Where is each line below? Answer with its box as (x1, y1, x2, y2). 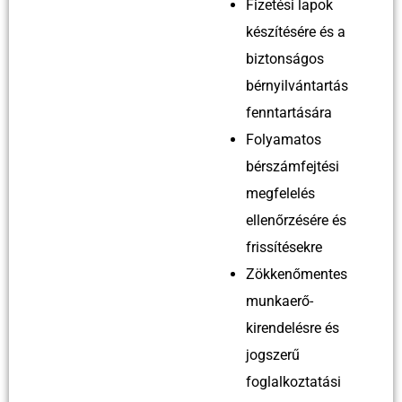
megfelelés (246, 184, 315, 202)
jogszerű (246, 345, 300, 363)
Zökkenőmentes (246, 265, 347, 283)
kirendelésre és (246, 319, 339, 336)
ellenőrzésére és (246, 211, 346, 229)
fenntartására (246, 103, 332, 121)
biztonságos (246, 49, 324, 67)
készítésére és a (246, 22, 345, 40)
